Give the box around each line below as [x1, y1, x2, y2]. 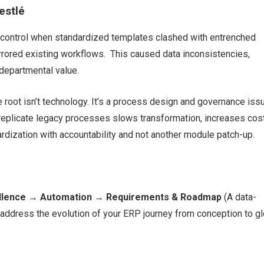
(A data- [221, 192, 256, 203]
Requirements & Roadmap [105, 192, 222, 203]
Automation [39, 192, 94, 203]
